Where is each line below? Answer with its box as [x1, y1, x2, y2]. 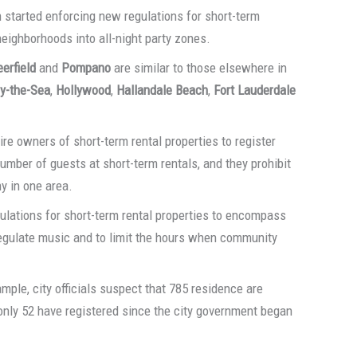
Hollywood [56, 81, 112, 98]
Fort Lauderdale [214, 81, 296, 98]
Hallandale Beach [116, 81, 209, 98]
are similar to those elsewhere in [111, 59, 288, 76]
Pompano [61, 59, 112, 76]
